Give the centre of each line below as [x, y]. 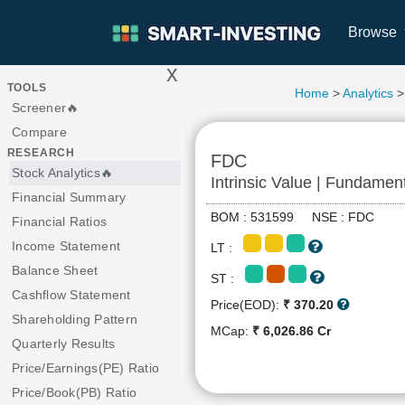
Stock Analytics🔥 [62, 173]
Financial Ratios [59, 221]
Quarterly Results [64, 344]
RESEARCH [41, 153]
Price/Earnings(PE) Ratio [85, 368]
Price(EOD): [246, 305]
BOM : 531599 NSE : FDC [299, 217]
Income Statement [66, 246]
